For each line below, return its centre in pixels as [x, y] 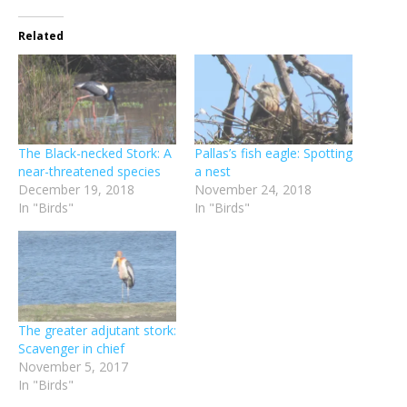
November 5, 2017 [73, 366]
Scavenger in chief [71, 348]
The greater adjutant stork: [97, 330]
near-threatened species [89, 172]
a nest [213, 172]
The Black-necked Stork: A [95, 154]
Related [41, 36]
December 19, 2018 [76, 190]
